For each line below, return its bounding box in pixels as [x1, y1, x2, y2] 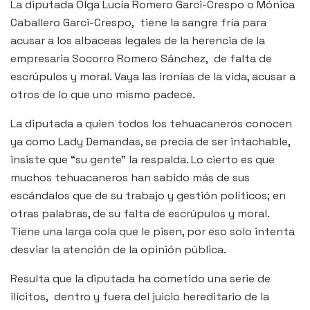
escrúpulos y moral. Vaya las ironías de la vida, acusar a [10, 69, 295, 84]
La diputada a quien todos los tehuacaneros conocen [10, 116, 292, 131]
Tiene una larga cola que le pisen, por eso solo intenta [10, 224, 295, 239]
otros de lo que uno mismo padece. [10, 86, 195, 102]
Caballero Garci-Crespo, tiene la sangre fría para [10, 15, 266, 30]
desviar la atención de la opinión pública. [10, 241, 226, 257]
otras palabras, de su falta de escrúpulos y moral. [10, 206, 269, 221]
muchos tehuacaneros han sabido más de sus [10, 170, 250, 185]
